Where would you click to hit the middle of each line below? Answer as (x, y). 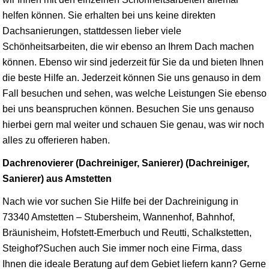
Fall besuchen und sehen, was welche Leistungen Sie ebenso (134, 93)
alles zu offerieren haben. (56, 140)
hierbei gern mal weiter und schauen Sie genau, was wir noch (133, 124)
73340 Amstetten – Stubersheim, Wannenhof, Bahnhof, (119, 217)
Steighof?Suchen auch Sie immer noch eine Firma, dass (122, 248)
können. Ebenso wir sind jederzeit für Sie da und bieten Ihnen (133, 62)
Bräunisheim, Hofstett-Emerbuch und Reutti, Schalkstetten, (127, 232)
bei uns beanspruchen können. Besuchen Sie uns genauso (128, 109)
